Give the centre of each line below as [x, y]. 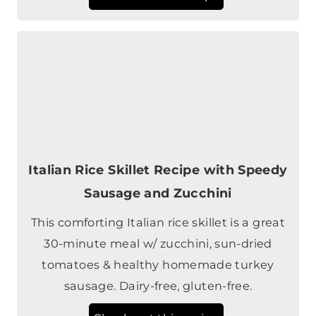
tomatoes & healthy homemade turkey [158, 222]
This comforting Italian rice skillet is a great [158, 180]
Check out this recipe [156, 275]
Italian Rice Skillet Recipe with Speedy [158, 127]
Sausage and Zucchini [158, 150]
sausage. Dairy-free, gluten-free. [158, 243]
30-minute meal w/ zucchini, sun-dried [158, 201]
